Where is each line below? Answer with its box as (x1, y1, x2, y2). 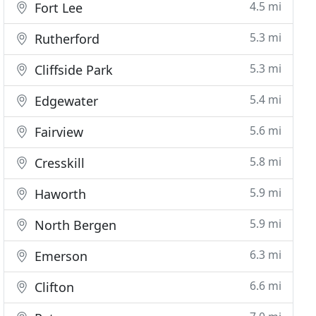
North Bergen (31, 217, 117, 233)
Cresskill (31, 154, 85, 171)
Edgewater (31, 92, 99, 109)
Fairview (31, 123, 84, 140)
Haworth (31, 186, 87, 202)
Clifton (31, 279, 75, 296)
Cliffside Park (31, 61, 114, 78)
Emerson (31, 248, 88, 265)
